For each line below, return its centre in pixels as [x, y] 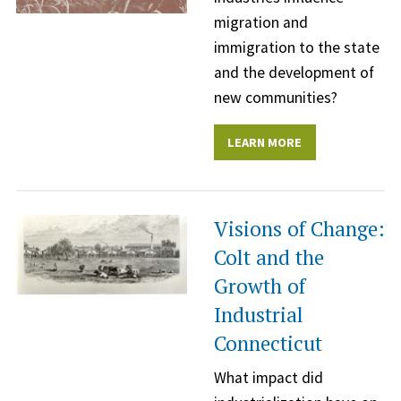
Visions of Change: [299, 229]
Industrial [259, 315]
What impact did [269, 378]
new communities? [276, 97]
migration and [261, 22]
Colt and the [269, 258]
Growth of [260, 286]
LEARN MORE [265, 143]
